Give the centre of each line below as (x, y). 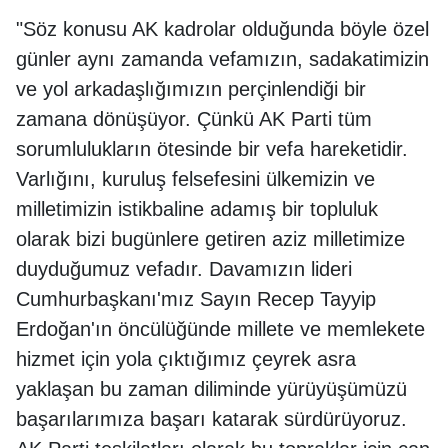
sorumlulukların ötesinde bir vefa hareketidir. (212, 148)
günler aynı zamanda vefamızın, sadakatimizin (222, 58)
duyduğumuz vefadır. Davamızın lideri (184, 268)
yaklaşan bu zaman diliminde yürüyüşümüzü (211, 388)
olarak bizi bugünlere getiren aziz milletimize (210, 238)
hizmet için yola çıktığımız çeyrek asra (186, 358)
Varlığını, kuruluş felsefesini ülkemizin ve (195, 178)
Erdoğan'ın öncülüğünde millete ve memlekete (220, 328)
